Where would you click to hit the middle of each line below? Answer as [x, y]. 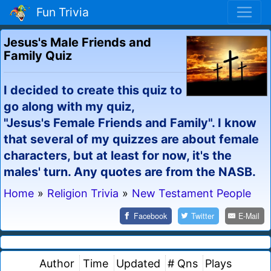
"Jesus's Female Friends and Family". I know [130, 122]
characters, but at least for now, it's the [118, 155]
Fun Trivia [60, 12]
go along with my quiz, [69, 106]
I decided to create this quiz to [93, 90]
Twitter [203, 216]
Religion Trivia [83, 193]
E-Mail [249, 216]
